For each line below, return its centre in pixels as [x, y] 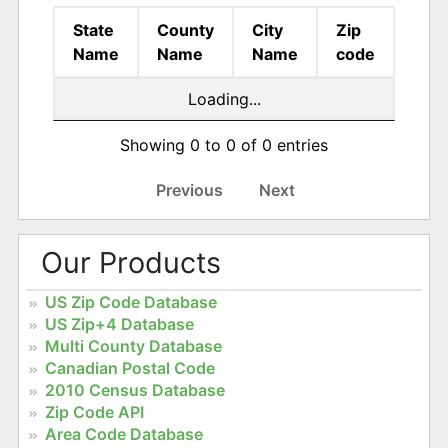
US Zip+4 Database [119, 324]
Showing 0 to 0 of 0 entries [224, 144]
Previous [189, 189]
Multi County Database [133, 346]
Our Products [130, 263]
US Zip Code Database [130, 302]
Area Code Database [123, 434]
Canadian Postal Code [129, 368]
